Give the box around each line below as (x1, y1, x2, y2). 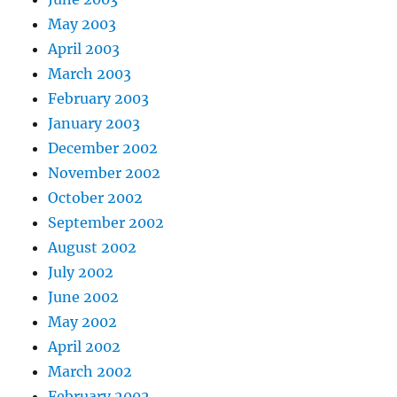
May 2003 (48, 15, 117, 34)
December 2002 (48, 139, 159, 158)
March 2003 (48, 65, 132, 83)
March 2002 (48, 362, 133, 381)
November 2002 (48, 164, 161, 183)
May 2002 (48, 313, 118, 331)
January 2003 (48, 114, 141, 133)
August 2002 (48, 238, 137, 257)
